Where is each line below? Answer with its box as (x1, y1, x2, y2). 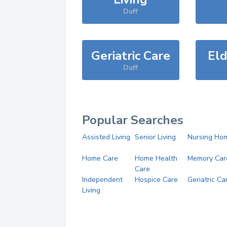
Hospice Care (134, 175, 178, 184)
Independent (82, 175, 123, 184)
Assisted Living (82, 132, 130, 142)
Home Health (134, 154, 177, 163)
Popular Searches (82, 112, 183, 128)
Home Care (82, 154, 118, 163)
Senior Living (134, 132, 176, 142)
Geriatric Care (91, 48, 170, 64)
